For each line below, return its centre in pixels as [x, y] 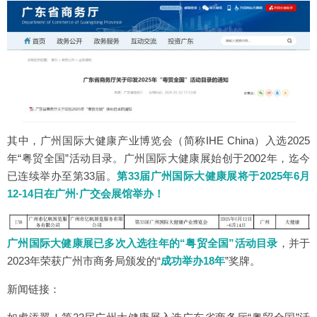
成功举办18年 [193, 260]
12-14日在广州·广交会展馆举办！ [86, 193]
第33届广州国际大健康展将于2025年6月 [214, 175]
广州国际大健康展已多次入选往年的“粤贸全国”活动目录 [143, 243]
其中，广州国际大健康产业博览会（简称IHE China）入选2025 [158, 140]
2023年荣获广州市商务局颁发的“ [84, 260]
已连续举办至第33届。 [62, 175]
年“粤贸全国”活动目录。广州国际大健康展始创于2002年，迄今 [158, 158]
